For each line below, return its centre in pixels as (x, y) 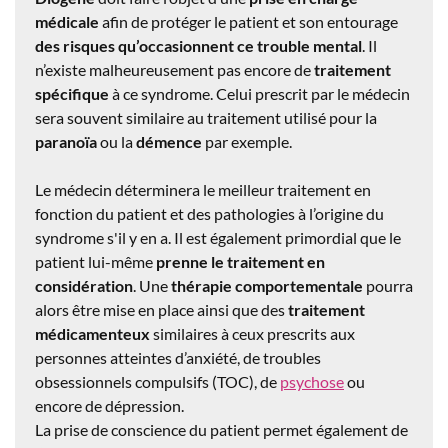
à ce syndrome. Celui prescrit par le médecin (259, 93)
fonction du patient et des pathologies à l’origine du (209, 213)
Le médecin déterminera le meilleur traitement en (203, 189)
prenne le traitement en (240, 261)
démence (169, 141)
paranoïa (66, 141)
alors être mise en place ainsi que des (161, 309)
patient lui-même (95, 261)
